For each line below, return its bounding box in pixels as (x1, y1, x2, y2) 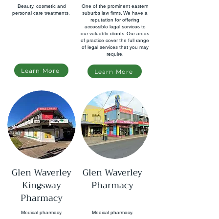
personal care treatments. (12, 10, 71, 16)
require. (106, 51, 124, 57)
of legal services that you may (81, 44, 149, 50)
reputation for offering (90, 17, 139, 23)
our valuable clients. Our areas (81, 30, 149, 37)
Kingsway (22, 177, 61, 193)
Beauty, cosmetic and (17, 3, 66, 9)
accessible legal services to (84, 23, 146, 30)
